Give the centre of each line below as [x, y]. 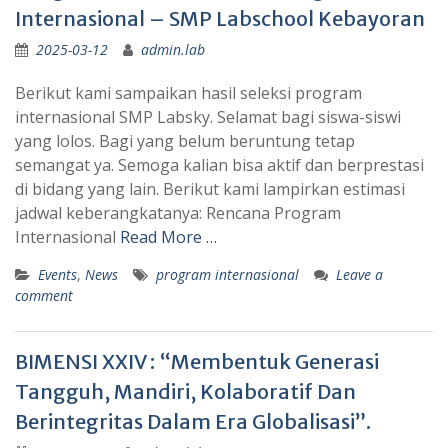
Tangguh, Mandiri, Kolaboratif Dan [185, 392]
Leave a [359, 275]
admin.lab [173, 50]
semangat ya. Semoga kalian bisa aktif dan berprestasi [219, 165]
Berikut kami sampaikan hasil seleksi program [188, 93]
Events [57, 275]
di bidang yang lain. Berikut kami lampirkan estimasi [210, 189]
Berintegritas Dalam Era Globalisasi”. [193, 422]
